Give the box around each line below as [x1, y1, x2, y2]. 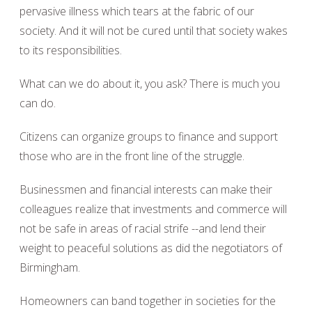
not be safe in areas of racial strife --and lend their [19, 221, 266, 236]
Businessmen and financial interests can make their [19, 182, 272, 197]
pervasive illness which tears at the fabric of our [19, 3, 254, 19]
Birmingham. [19, 260, 80, 275]
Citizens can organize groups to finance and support [19, 129, 278, 144]
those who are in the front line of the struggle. [19, 148, 244, 164]
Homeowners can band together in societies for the [19, 293, 276, 309]
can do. [19, 95, 56, 111]
